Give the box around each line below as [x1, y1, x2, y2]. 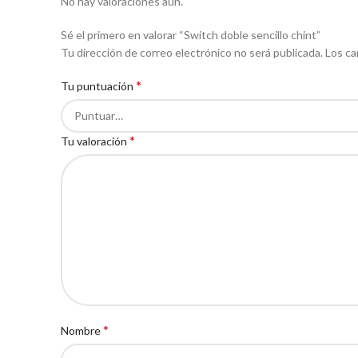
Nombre [61, 324, 103, 337]
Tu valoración [61, 134, 129, 148]
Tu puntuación [61, 79, 136, 93]
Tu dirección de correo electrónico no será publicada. [61, 46, 323, 59]
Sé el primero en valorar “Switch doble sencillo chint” [61, 28, 320, 42]
